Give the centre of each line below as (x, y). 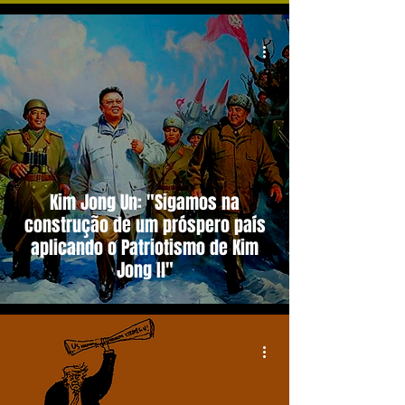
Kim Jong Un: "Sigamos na (145, 202)
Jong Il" (145, 270)
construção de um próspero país (145, 225)
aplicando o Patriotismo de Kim (145, 248)
